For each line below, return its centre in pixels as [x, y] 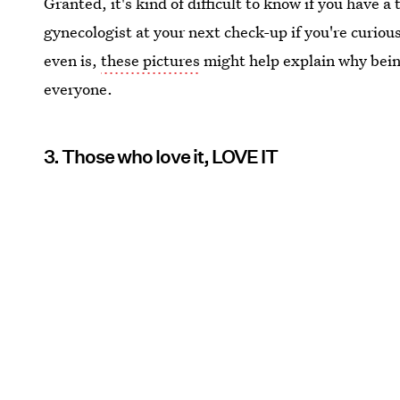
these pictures [151, 60]
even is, [73, 60]
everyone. [79, 89]
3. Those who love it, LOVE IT [161, 157]
